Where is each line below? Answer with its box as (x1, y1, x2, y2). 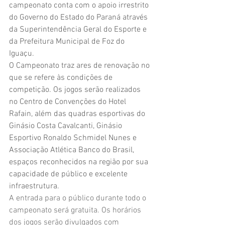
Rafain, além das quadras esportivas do (9, 108, 147, 119)
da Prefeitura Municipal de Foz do (9, 36, 127, 47)
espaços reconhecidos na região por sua (9, 157, 150, 167)
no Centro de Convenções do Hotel (9, 96, 128, 107)
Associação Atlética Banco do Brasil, (9, 145, 136, 155)
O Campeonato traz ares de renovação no (9, 60, 152, 71)
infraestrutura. (9, 181, 61, 191)
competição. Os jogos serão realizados (9, 84, 143, 95)
